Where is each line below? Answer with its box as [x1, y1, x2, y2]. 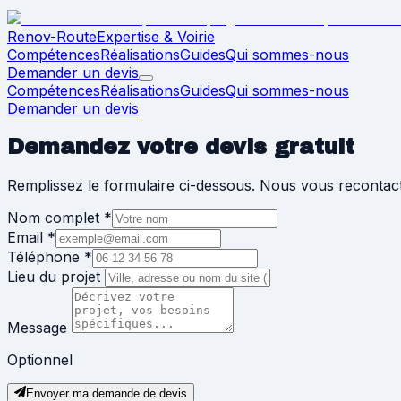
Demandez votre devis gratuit [7, 134, 354, 158]
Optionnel [7, 350, 73, 369]
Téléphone [7, 247, 80, 266]
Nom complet [7, 208, 99, 226]
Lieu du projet [7, 267, 100, 286]
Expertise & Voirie [97, 28, 215, 46]
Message [7, 318, 67, 337]
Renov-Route [7, 28, 97, 46]
